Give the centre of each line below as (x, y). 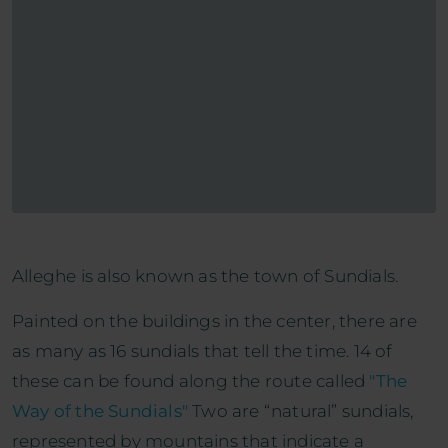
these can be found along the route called (191, 380)
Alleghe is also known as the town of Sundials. (205, 275)
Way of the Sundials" (100, 410)
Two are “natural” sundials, (301, 410)
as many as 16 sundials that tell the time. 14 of (202, 350)
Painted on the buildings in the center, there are (214, 320)
